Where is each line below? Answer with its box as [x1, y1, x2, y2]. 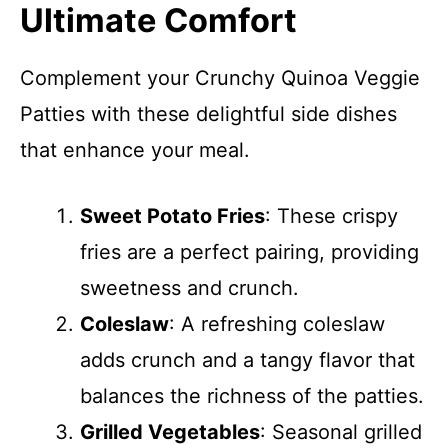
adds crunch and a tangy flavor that [80, 348, 415, 372]
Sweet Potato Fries [80, 204, 265, 228]
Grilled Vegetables [80, 420, 260, 444]
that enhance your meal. [20, 138, 250, 162]
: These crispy [265, 204, 398, 228]
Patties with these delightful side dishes [20, 102, 397, 126]
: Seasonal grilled [260, 420, 422, 444]
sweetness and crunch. [80, 276, 299, 300]
